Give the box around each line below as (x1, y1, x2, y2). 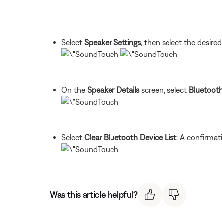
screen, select (139, 85, 189, 94)
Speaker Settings (84, 37, 141, 47)
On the (61, 85, 87, 94)
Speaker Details (87, 85, 139, 94)
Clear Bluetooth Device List (84, 132, 176, 142)
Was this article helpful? (50, 189, 138, 200)
